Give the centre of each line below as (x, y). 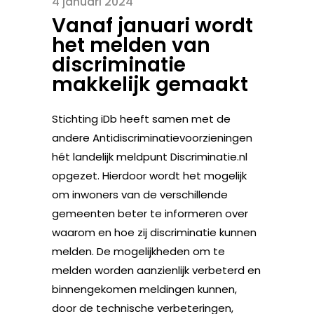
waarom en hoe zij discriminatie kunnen (154, 232)
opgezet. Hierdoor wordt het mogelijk (149, 176)
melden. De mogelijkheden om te (138, 251)
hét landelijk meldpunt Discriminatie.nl (150, 157)
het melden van (131, 45)
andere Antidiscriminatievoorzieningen (152, 138)
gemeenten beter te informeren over (150, 213)
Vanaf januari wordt (152, 26)
